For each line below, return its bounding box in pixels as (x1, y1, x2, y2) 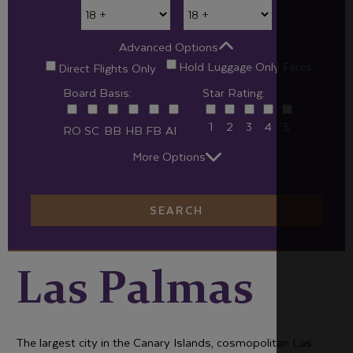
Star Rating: (203, 82, 266, 102)
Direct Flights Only (58, 58, 156, 77)
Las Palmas (16, 268, 253, 314)
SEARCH (150, 200, 203, 219)
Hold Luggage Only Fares (178, 57, 312, 76)
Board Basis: (62, 82, 132, 102)
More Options (132, 147, 206, 165)
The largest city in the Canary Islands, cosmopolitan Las (16, 333, 312, 351)
